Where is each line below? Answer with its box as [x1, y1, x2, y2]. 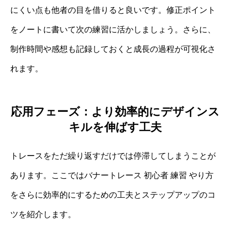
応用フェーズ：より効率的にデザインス [10, 105, 220, 119]
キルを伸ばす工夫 [68, 121, 162, 134]
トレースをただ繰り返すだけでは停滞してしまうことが [10, 151, 216, 161]
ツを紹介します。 [10, 210, 76, 219]
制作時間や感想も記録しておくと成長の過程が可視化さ [10, 44, 216, 53]
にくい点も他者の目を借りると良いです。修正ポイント [10, 5, 216, 14]
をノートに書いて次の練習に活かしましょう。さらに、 [10, 25, 216, 34]
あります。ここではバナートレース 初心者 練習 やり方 [10, 171, 214, 180]
